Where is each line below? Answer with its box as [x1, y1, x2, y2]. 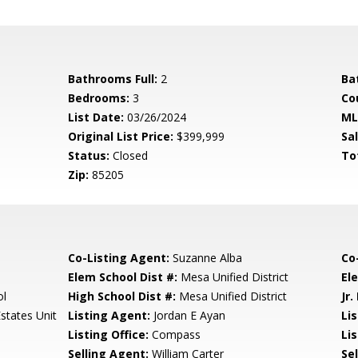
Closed [109, 148, 149, 163]
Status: [68, 148, 110, 163]
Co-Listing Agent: [68, 250, 170, 265]
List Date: [68, 109, 125, 125]
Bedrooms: [68, 90, 130, 105]
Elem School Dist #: [68, 269, 178, 284]
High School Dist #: [68, 288, 177, 304]
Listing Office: [68, 327, 149, 342]
